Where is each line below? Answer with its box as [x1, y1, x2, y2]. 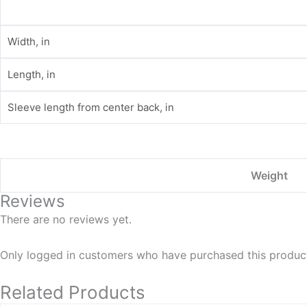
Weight [250, 168, 288, 182]
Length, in [8, 67, 56, 81]
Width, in [8, 34, 50, 48]
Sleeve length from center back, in [8, 100, 174, 114]
